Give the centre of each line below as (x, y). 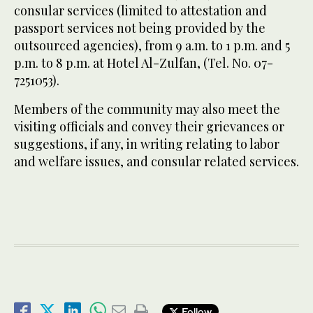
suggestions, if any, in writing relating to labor (147, 144)
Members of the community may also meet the (147, 109)
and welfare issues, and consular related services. (156, 162)
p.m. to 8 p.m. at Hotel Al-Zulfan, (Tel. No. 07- (144, 63)
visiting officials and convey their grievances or (149, 127)
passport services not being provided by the (140, 28)
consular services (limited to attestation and (140, 11)
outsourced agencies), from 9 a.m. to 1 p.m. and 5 (152, 46)
